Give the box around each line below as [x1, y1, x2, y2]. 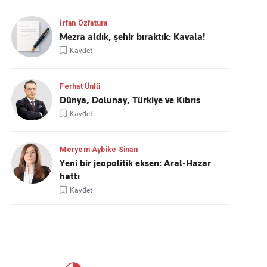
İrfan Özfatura [60, 19, 108, 27]
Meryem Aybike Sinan [60, 145, 138, 154]
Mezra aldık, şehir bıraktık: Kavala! [60, 32, 206, 42]
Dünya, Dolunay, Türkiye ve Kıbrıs [60, 95, 201, 105]
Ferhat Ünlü [60, 82, 100, 91]
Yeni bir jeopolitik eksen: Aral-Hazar [60, 158, 212, 169]
